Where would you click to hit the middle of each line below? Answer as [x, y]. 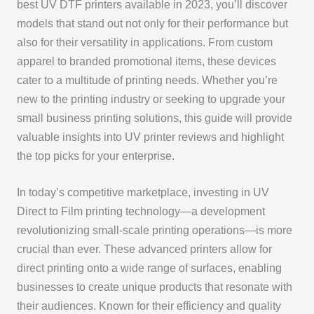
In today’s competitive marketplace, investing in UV [143, 192]
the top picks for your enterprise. [95, 156]
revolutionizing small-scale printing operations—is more [154, 230]
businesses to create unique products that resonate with [154, 287]
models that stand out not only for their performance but [152, 23]
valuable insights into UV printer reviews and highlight [150, 137]
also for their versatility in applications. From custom [144, 42]
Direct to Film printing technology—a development [141, 211]
